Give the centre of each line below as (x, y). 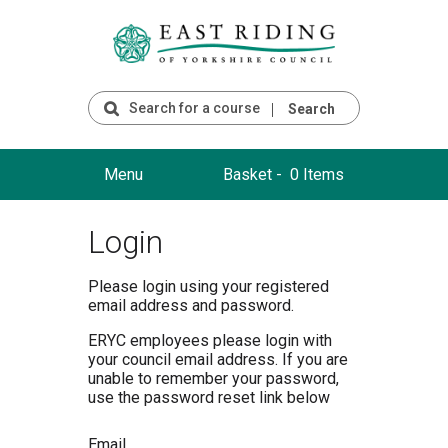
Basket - (254, 174)
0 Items (315, 174)
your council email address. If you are (218, 359)
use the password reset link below (209, 397)
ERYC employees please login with (210, 340)
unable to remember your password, (213, 378)
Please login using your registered (208, 286)
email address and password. (191, 305)
